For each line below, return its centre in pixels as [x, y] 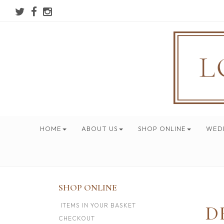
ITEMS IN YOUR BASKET [97, 205]
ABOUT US [99, 128]
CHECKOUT [77, 218]
